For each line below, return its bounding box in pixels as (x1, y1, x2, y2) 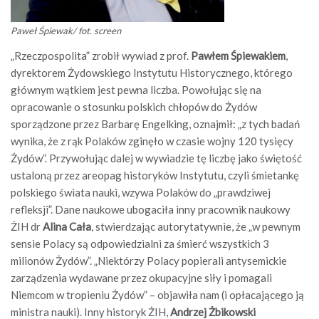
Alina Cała (43, 220, 91, 233)
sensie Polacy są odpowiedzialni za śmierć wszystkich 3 (11, 237, 269, 250)
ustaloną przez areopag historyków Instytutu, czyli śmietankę (11, 169, 299, 182)
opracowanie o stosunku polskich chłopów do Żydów (11, 100, 257, 113)
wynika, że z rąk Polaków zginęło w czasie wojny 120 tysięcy (11, 135, 293, 147)
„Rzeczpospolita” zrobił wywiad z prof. (11, 49, 191, 62)
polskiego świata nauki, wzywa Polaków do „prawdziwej (11, 186, 271, 199)
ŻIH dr (11, 220, 43, 233)
